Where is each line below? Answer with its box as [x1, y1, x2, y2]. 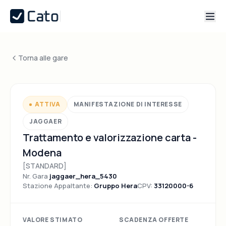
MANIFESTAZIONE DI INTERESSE [73, 100, 182, 108]
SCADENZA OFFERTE [119, 215, 189, 224]
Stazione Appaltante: [23, 181, 94, 190]
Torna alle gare [18, 53, 68, 63]
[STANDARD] [23, 161, 67, 171]
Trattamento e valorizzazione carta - [23, 131, 197, 144]
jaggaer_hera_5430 [49, 172, 117, 181]
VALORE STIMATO [23, 215, 83, 224]
